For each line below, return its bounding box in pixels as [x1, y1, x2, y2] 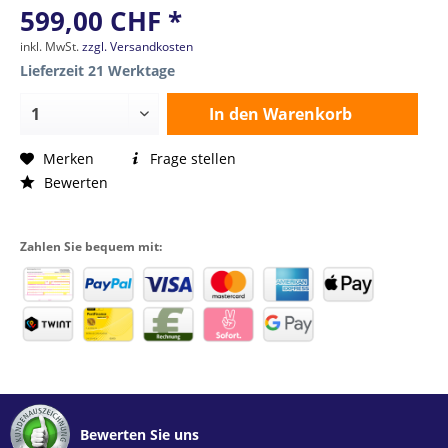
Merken [43, 149, 94, 168]
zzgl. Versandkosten [82, 38, 193, 55]
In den [209, 103, 260, 125]
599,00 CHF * [20, 4, 182, 39]
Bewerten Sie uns [80, 424, 199, 444]
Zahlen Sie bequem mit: [20, 238, 162, 255]
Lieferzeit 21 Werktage [20, 61, 175, 80]
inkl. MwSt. [20, 38, 82, 55]
